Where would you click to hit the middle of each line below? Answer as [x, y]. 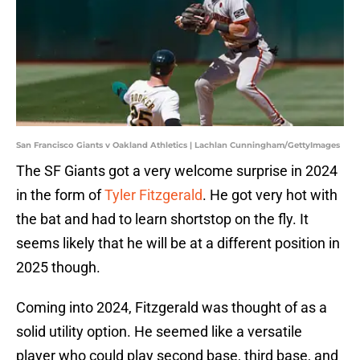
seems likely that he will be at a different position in [178, 243]
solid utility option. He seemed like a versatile [159, 332]
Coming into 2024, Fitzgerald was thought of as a [172, 308]
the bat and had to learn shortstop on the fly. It [162, 219]
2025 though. [58, 268]
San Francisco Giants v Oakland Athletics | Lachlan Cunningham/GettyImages [178, 145]
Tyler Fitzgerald [153, 195]
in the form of [60, 195]
